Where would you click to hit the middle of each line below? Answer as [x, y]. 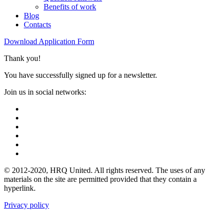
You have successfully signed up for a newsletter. [81, 75]
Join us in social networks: [45, 92]
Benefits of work [70, 7]
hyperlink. [20, 188]
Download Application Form [49, 41]
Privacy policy [27, 205]
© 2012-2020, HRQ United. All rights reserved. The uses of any [105, 170]
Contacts [37, 25]
